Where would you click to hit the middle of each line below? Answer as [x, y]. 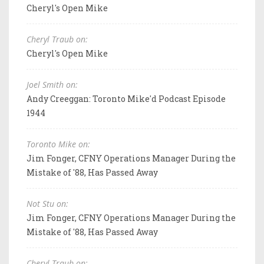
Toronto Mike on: [58, 144]
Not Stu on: [47, 203]
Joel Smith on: [52, 84]
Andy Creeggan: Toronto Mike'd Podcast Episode [126, 98]
